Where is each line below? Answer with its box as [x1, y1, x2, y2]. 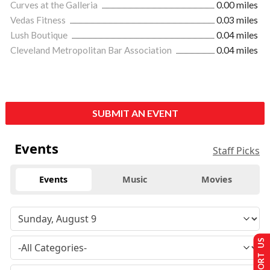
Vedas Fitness [10, 14, 67, 26]
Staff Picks [213, 144, 260, 158]
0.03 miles [216, 14, 258, 26]
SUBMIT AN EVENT [92, 107, 178, 119]
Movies [201, 174, 232, 186]
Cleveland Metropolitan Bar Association [10, 45, 174, 56]
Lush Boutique [10, 30, 69, 41]
